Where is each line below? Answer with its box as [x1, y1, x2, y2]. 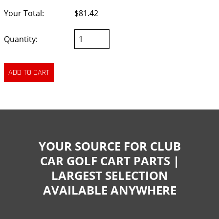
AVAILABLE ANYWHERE [43, 181, 176, 198]
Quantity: [4, 34, 38, 45]
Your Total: [4, 8, 44, 19]
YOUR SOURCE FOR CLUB [38, 137, 181, 154]
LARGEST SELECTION [51, 167, 168, 183]
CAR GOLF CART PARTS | [40, 152, 179, 169]
